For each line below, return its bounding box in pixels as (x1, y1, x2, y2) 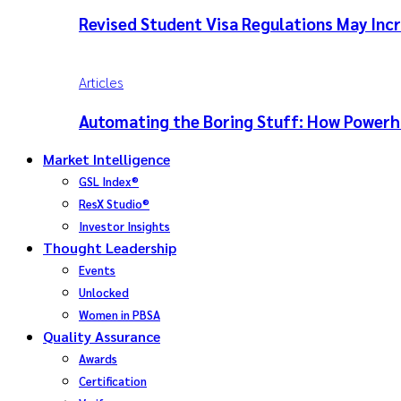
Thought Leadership (43, 237, 176, 257)
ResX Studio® (79, 195, 149, 211)
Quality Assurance (43, 326, 160, 346)
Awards (79, 350, 117, 366)
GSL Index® (79, 173, 139, 189)
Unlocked (79, 284, 129, 300)
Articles (79, 73, 124, 92)
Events (79, 261, 115, 277)
